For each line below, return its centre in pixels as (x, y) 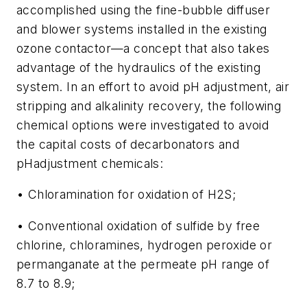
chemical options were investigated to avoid (143, 125)
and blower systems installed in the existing (142, 29)
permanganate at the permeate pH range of (143, 264)
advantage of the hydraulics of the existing (139, 67)
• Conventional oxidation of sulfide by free (138, 225)
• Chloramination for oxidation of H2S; (126, 195)
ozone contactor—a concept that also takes (143, 48)
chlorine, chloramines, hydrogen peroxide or (145, 245)
